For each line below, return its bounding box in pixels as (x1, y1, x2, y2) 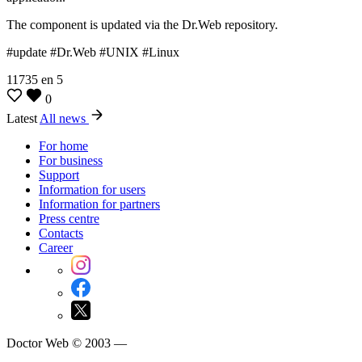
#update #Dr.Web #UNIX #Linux (6, 44, 179, 59)
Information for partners (39, 196, 160, 211)
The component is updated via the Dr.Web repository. (6, 17, 278, 32)
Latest (6, 111, 40, 125)
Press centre (39, 211, 99, 225)
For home (39, 138, 88, 153)
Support (39, 167, 79, 182)
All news (40, 111, 89, 125)
